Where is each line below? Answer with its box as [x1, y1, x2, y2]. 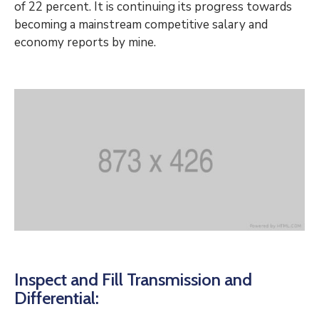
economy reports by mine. [14, 34, 156, 51]
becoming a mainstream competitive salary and [14, 16, 268, 33]
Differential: [14, 287, 99, 308]
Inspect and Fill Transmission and [14, 268, 252, 290]
